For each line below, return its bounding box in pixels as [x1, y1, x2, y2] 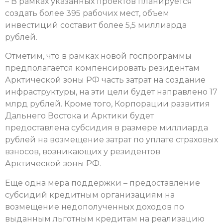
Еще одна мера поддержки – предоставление [5, 178, 200, 188]
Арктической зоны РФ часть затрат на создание [5, 75, 206, 85]
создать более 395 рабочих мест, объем [5, 8, 169, 18]
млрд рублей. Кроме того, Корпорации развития [5, 99, 210, 109]
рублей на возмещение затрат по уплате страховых [5, 135, 218, 145]
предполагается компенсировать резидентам [5, 63, 200, 73]
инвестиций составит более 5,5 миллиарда [5, 20, 187, 30]
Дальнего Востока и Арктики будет [5, 111, 154, 121]
